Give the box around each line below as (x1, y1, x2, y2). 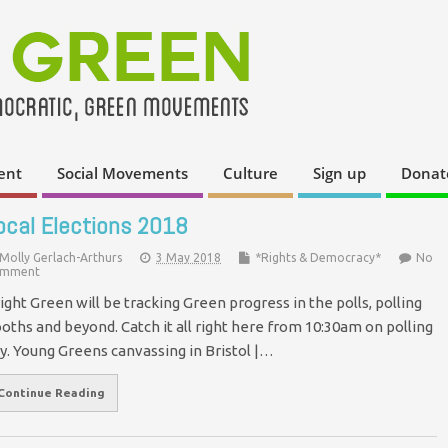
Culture (223, 163, 278, 184)
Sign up (313, 163, 366, 184)
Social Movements (57, 163, 188, 184)
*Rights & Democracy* (255, 250, 381, 264)
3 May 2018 (156, 250, 221, 264)
